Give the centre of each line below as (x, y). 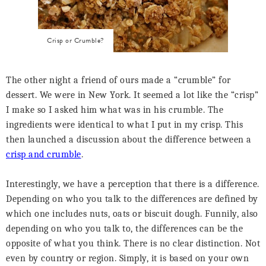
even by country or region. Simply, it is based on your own (127, 258)
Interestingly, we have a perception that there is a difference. (133, 184)
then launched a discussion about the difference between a (129, 140)
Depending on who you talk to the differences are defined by (132, 199)
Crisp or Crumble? (76, 40)
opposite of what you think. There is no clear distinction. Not (133, 243)
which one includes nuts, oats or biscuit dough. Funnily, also (132, 214)
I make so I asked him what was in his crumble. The (115, 110)
